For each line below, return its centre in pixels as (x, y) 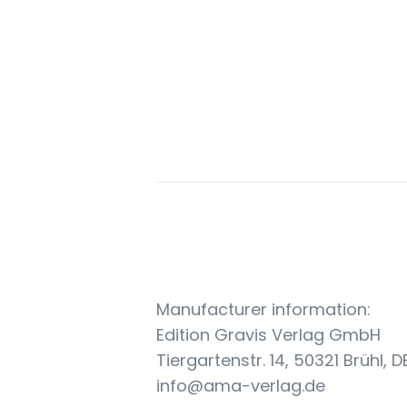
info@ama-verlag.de (241, 386)
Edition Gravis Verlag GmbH (268, 335)
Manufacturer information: (263, 309)
